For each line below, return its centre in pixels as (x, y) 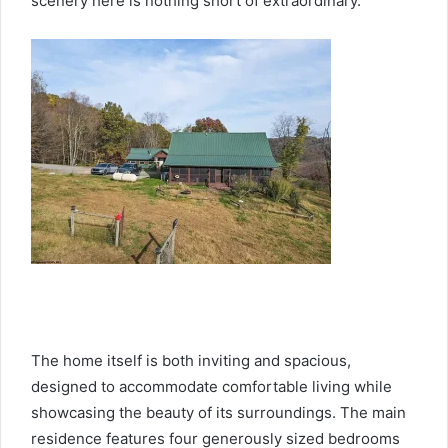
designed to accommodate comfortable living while (211, 386)
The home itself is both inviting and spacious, (191, 360)
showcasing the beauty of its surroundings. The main (218, 412)
